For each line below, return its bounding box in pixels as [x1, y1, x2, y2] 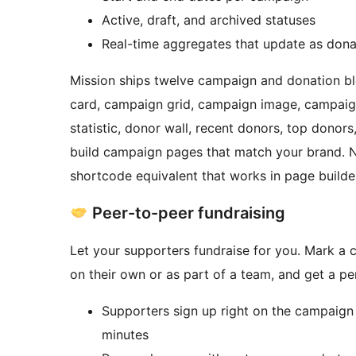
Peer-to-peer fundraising [87, 203, 285, 223]
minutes [102, 327, 149, 343]
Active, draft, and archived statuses [102, 12, 315, 29]
